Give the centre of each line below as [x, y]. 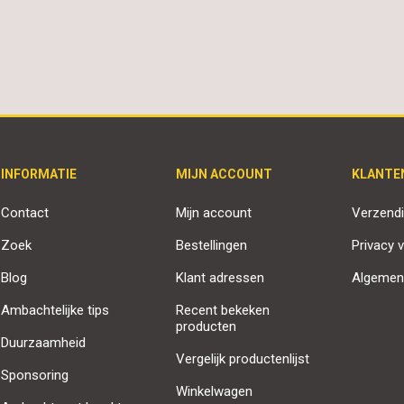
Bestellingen [212, 245]
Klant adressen [220, 277]
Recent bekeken [223, 310]
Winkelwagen [215, 391]
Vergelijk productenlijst [243, 358]
